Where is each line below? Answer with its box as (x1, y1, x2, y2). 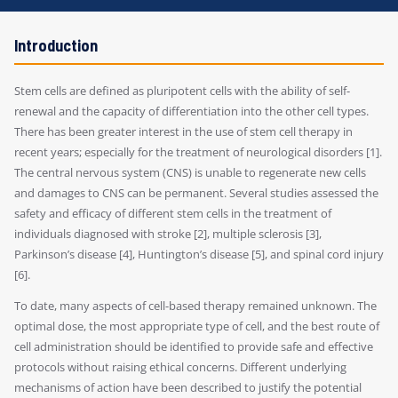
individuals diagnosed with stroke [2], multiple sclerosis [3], (14, 226, 322, 243)
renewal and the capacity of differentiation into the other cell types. (14, 103, 369, 120)
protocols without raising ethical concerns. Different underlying (14, 359, 346, 376)
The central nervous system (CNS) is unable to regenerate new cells (14, 164, 366, 181)
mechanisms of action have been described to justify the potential (14, 379, 362, 396)
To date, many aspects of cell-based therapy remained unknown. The (14, 298, 377, 314)
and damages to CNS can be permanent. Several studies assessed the (14, 185, 378, 202)
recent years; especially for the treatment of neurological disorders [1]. (14, 144, 382, 161)
